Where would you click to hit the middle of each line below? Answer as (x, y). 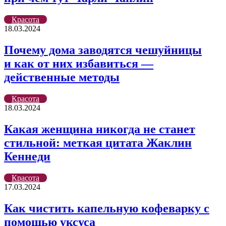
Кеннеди (27, 156)
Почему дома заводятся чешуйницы (103, 50)
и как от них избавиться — (79, 64)
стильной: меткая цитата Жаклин (98, 143)
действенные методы (62, 77)
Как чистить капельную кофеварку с (107, 208)
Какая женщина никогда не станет (100, 129)
